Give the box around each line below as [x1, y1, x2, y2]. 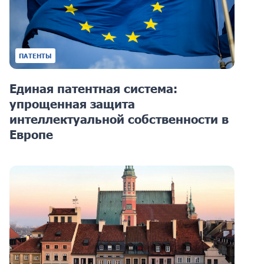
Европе [9, 127, 53, 142]
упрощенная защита [9, 97, 135, 111]
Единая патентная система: [9, 81, 177, 96]
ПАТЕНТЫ [19, 52, 52, 60]
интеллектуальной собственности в [9, 112, 229, 127]
